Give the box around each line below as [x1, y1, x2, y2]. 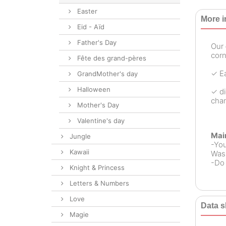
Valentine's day [75, 117, 125, 125]
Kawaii [68, 148, 89, 156]
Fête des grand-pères [75, 54, 146, 62]
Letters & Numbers [68, 179, 129, 187]
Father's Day [75, 38, 117, 46]
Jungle [68, 132, 91, 140]
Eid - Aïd [75, 23, 104, 31]
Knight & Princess [68, 163, 125, 172]
